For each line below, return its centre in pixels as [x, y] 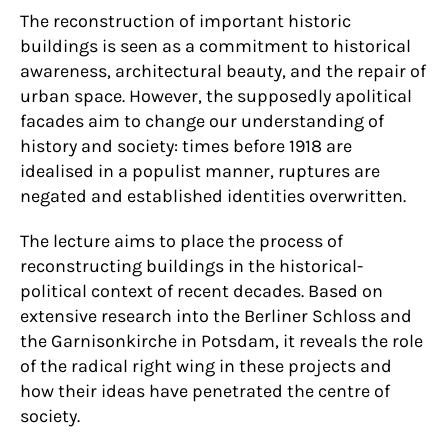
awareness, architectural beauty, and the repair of [223, 71]
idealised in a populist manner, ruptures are [200, 171]
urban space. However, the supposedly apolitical [216, 96]
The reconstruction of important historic [185, 21]
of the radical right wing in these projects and [206, 366]
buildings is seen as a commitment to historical [215, 46]
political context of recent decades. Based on [201, 291]
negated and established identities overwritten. [213, 196]
